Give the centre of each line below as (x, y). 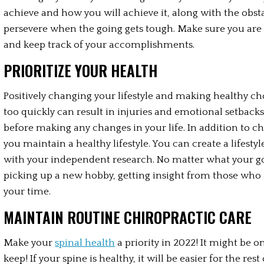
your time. (27, 192)
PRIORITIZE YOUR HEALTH (81, 70)
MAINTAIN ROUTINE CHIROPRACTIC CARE (128, 217)
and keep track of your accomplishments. (99, 45)
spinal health (85, 243)
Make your (29, 243)
